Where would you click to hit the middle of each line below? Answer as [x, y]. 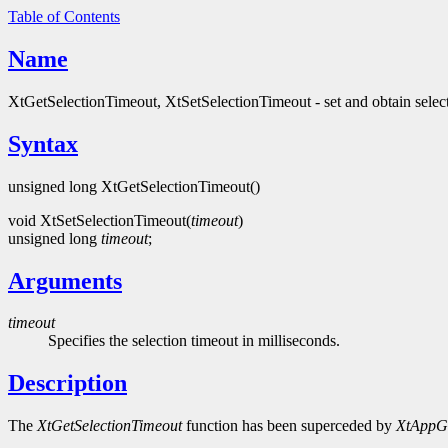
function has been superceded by [289, 426]
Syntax [43, 143]
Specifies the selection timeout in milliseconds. [194, 341]
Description [67, 383]
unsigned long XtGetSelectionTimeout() [134, 186]
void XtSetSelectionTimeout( [99, 220]
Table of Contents [64, 16]
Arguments [65, 280]
